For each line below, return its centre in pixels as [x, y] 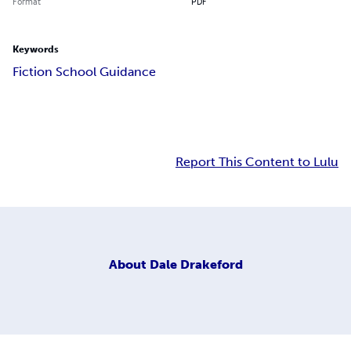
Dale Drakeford [196, 264]
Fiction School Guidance [84, 72]
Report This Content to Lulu [257, 162]
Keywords [36, 50]
